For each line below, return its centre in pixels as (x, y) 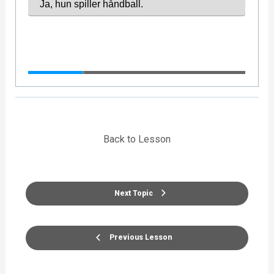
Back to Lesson (137, 139)
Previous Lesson (140, 238)
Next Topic (134, 193)
